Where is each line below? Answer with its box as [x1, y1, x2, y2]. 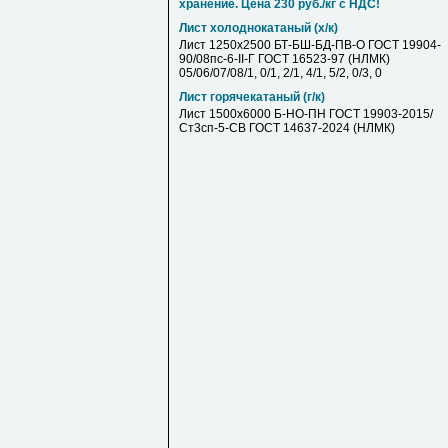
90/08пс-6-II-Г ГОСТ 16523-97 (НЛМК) [179, 52, 390, 66]
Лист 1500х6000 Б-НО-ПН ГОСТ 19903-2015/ [179, 107, 433, 121]
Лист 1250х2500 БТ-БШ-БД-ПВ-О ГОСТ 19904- [179, 38, 441, 52]
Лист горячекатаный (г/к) [179, 90, 325, 104]
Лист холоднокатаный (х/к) [179, 21, 338, 35]
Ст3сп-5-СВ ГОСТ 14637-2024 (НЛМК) [179, 121, 395, 135]
